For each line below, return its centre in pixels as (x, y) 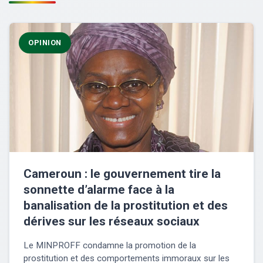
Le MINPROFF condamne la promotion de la (110, 246)
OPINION (45, 43)
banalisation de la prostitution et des (126, 206)
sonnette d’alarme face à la (99, 190)
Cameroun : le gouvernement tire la (122, 174)
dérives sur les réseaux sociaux (112, 222)
